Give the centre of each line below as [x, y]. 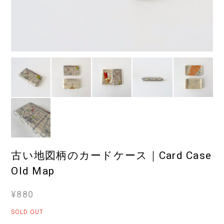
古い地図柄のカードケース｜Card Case [111, 155]
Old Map [33, 171]
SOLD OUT [27, 212]
